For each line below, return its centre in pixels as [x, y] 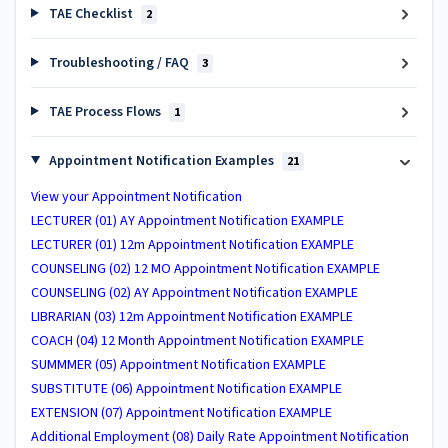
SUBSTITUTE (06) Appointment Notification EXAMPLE [186, 388]
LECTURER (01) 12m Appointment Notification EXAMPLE [192, 244]
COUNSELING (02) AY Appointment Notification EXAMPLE [194, 292]
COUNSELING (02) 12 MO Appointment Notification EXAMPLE [205, 268]
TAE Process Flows [104, 111]
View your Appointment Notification [136, 196]
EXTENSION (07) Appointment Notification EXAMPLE [181, 412]
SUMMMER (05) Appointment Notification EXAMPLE [178, 364]
